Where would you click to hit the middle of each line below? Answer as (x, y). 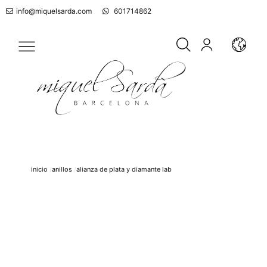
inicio (39, 170)
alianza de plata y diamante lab (124, 170)
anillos (62, 170)
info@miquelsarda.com (54, 11)
